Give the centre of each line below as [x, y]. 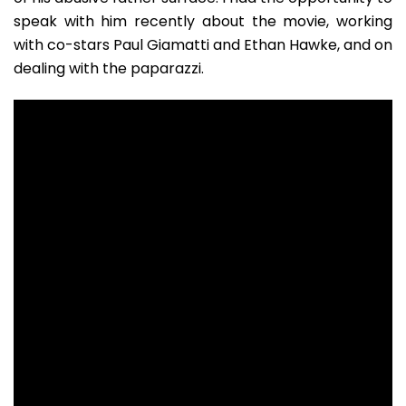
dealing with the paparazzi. [109, 68]
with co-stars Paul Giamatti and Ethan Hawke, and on [203, 45]
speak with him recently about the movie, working [203, 21]
